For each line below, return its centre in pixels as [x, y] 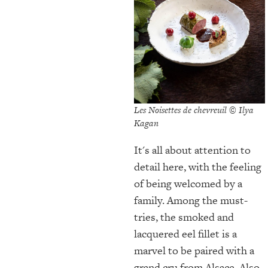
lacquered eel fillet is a [185, 233]
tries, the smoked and [184, 217]
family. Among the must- [191, 200]
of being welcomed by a [188, 183]
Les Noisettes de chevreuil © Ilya [194, 109]
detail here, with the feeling [198, 166]
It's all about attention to [192, 150]
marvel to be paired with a [194, 250]
